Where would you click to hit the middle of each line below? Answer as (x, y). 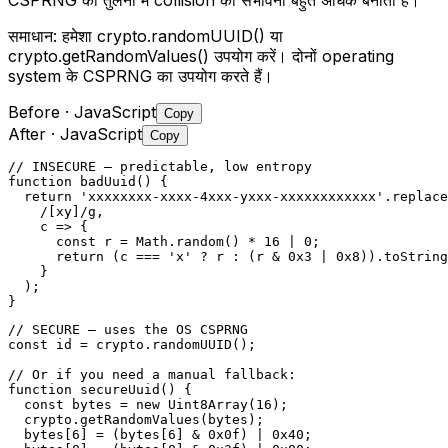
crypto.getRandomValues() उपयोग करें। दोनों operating (201, 55)
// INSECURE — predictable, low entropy (160, 166)
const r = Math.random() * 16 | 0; (164, 241)
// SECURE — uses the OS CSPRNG (128, 329)
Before (34, 111)
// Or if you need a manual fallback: (152, 374)
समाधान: (32, 35)
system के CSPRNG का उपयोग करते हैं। (140, 75)
